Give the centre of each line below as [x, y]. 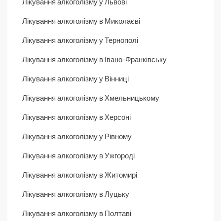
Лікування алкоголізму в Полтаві [77, 213]
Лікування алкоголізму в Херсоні [76, 117]
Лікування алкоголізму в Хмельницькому [91, 97]
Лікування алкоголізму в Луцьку [76, 194]
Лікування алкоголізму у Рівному [77, 136]
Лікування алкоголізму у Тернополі [80, 40]
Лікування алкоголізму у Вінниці [75, 78]
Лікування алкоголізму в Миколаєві [81, 20]
